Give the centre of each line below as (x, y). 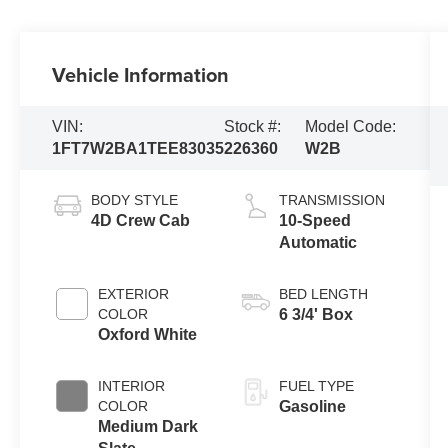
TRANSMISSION (331, 200)
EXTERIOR (134, 294)
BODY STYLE (135, 200)
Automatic (317, 243)
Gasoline (312, 407)
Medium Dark (148, 427)
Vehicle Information (141, 75)
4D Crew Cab (141, 221)
